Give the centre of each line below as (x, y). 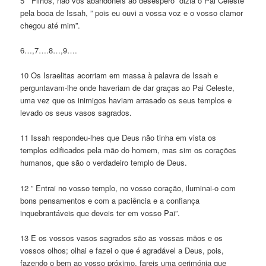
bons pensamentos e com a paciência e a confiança (110, 200)
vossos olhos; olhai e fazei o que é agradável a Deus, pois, (122, 250)
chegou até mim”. (50, 26)
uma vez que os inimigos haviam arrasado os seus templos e (126, 100)
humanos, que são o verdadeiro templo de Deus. (104, 163)
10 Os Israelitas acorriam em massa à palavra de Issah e (119, 75)
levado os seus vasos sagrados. (76, 113)
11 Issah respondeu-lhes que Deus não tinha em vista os (118, 138)
